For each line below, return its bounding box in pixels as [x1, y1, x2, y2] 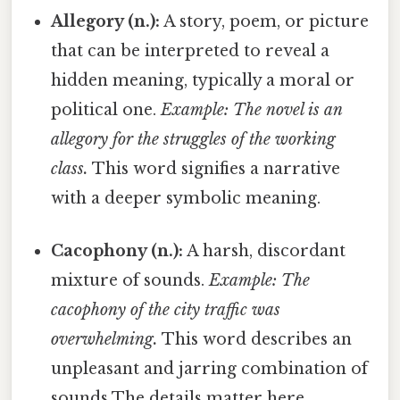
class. [51, 158, 89, 179]
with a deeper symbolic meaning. [51, 187, 321, 208]
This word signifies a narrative [88, 158, 341, 179]
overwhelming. [51, 329, 159, 349]
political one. [51, 99, 162, 120]
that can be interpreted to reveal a [51, 40, 330, 61]
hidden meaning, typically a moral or [51, 70, 355, 90]
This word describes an [158, 329, 353, 349]
